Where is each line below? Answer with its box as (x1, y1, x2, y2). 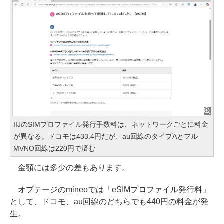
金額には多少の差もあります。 (10, 163, 130, 172)
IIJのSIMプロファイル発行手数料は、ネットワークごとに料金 (13, 120, 208, 128)
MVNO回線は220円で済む (13, 144, 95, 152)
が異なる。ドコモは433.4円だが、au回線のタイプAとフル (13, 132, 198, 140)
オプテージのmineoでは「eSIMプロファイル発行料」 (10, 185, 210, 194)
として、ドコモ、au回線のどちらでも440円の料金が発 (10, 197, 208, 206)
